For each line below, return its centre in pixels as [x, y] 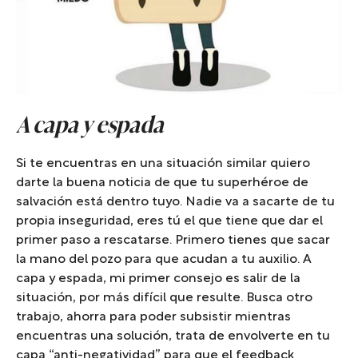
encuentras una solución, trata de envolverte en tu [173, 336]
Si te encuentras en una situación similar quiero [163, 163]
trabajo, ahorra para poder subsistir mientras [153, 317]
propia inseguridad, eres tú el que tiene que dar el [169, 221]
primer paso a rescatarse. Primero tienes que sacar [173, 240]
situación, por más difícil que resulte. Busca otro [164, 298]
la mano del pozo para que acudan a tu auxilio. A [164, 259]
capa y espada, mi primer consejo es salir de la [158, 278]
